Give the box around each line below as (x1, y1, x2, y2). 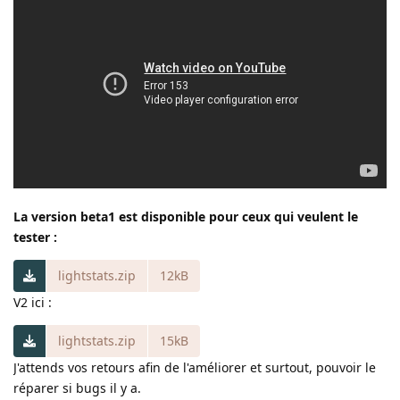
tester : (13, 228, 57, 246)
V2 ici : (13, 293, 52, 311)
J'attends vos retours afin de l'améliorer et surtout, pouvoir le (13, 358, 376, 376)
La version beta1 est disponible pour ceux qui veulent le (13, 207, 358, 225)
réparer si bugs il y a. (13, 379, 141, 396)
